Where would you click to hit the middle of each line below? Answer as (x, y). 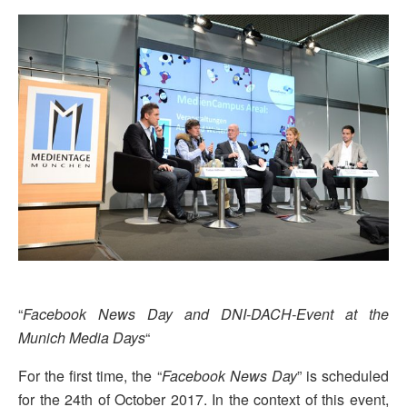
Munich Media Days (82, 337)
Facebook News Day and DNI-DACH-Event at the (206, 313)
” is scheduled (343, 375)
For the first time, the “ (90, 375)
